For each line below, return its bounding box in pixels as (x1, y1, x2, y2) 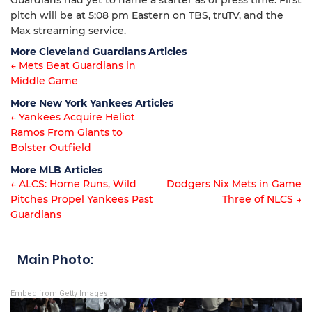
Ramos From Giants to (10, 126, 123, 139)
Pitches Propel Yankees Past (10, 193, 153, 206)
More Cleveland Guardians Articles (10, 45, 187, 58)
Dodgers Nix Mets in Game (166, 178, 302, 191)
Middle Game (10, 75, 78, 88)
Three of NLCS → (222, 193, 302, 206)
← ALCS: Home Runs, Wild (10, 178, 136, 191)
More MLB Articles (10, 164, 102, 177)
